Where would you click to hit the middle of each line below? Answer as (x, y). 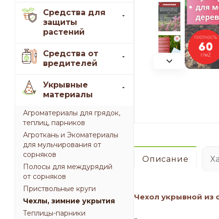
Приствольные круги (59, 189)
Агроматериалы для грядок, (72, 113)
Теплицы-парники (54, 213)
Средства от (71, 54)
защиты (60, 22)
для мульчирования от (62, 145)
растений (64, 32)
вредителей (70, 64)
